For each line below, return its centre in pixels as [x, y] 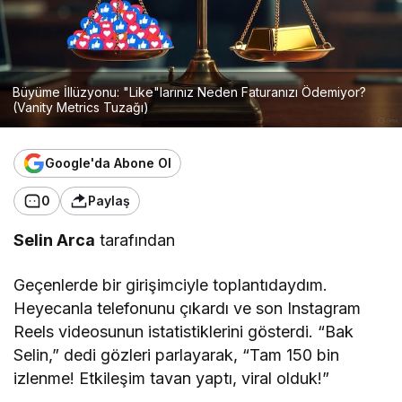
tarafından [135, 240]
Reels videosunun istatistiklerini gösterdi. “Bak [184, 331]
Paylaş [109, 201]
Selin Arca [55, 240]
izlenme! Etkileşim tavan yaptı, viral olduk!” [172, 378]
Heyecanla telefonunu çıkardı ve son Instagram [188, 308]
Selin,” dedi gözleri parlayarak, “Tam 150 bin [177, 354]
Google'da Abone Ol [108, 163]
